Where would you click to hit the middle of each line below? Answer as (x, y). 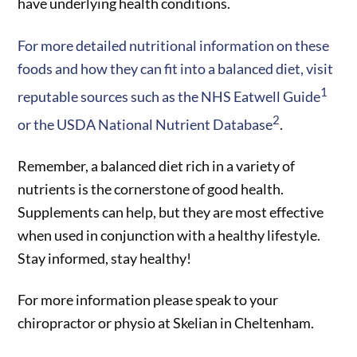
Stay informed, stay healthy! (105, 259)
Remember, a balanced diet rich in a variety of (157, 166)
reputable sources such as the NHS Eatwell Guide (169, 96)
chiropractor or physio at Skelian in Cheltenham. (167, 323)
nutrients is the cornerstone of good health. (151, 189)
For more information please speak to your (148, 300)
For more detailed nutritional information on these (174, 45)
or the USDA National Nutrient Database (145, 124)
